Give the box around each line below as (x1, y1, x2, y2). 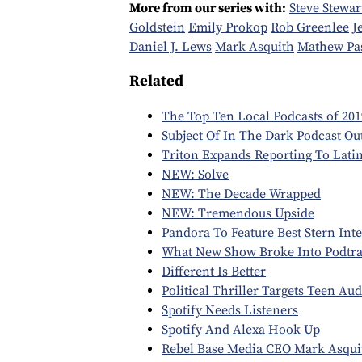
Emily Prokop (188, 19, 267, 36)
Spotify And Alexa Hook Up (162, 321, 320, 338)
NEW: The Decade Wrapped (162, 185, 321, 202)
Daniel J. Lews (129, 39, 212, 56)
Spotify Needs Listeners (162, 301, 298, 318)
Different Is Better (162, 263, 266, 280)
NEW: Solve (162, 166, 229, 183)
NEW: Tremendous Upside (162, 204, 314, 221)
